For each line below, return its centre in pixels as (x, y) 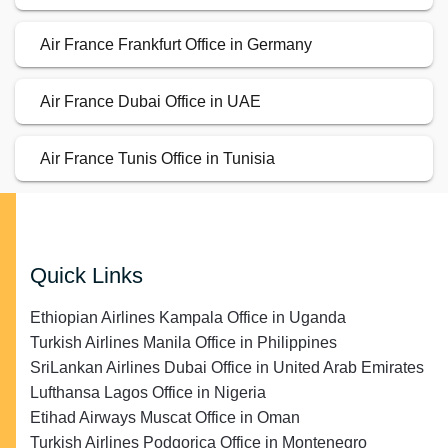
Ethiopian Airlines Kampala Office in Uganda (188, 318)
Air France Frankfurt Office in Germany (176, 45)
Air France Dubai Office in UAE (150, 102)
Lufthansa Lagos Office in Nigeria (148, 393)
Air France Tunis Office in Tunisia (157, 159)
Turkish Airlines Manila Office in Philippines (183, 343)
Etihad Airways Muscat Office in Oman (165, 418)
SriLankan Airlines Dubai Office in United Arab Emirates (227, 368)
